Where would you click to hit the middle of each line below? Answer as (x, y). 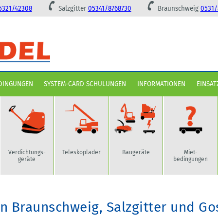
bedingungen (191, 159)
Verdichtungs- (27, 152)
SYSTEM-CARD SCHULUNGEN (85, 84)
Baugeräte (136, 152)
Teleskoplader (81, 152)
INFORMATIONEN (161, 84)
